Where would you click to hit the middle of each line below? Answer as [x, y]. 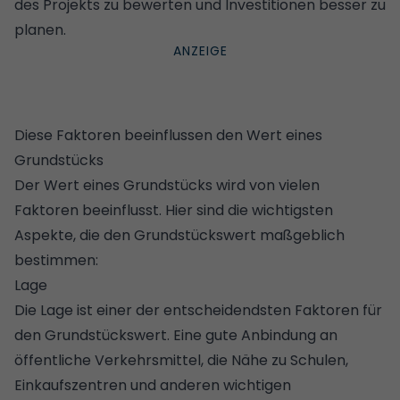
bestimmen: [56, 260]
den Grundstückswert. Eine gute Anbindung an [176, 335]
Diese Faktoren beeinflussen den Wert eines [168, 135]
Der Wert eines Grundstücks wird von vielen [167, 185]
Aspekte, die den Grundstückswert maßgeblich [179, 235]
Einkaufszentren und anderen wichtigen [153, 385]
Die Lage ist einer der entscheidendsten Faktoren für [198, 310]
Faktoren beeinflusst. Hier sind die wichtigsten [174, 210]
